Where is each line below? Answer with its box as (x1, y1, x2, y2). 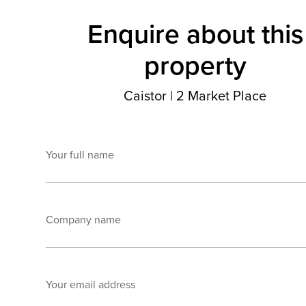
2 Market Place (173, 85, 267, 107)
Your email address (45, 276, 135, 292)
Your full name (45, 147, 114, 163)
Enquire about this (87, 14, 303, 53)
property (143, 46, 247, 85)
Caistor (124, 85, 171, 107)
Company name (45, 212, 121, 228)
